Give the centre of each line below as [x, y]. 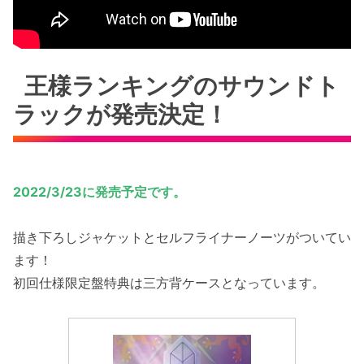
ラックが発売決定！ [121, 115]
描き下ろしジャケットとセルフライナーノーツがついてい [182, 238]
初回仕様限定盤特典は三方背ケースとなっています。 [169, 283]
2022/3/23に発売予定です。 [100, 191]
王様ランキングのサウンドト [182, 86]
